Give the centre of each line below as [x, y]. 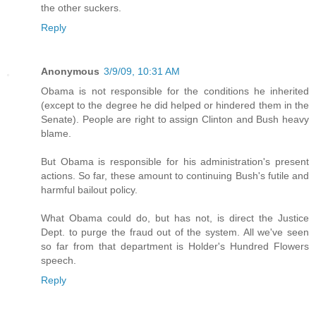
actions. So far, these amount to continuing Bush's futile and [175, 175]
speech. [59, 260]
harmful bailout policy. [89, 189]
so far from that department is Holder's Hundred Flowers [175, 246]
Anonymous [70, 71]
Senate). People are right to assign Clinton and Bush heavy [175, 119]
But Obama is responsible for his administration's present [175, 161]
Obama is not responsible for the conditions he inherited [175, 91]
